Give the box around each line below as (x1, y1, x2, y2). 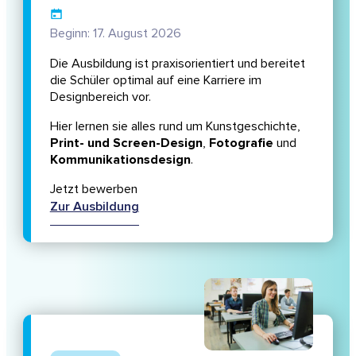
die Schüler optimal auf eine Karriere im (49, 72, 261, 88)
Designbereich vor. (49, 88, 151, 105)
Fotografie (208, 134, 273, 151)
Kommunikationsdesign (49, 151, 191, 168)
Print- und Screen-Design (49, 134, 203, 151)
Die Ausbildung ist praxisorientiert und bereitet (49, 55, 305, 72)
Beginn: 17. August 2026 (49, 25, 181, 42)
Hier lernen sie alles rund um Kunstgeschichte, (49, 118, 300, 134)
